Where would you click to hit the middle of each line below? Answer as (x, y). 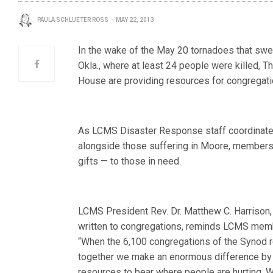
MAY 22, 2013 (135, 20)
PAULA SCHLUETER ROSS (73, 20)
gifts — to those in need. (130, 161)
